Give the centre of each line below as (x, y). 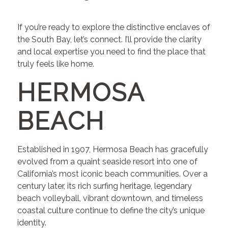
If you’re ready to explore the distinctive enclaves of (114, 27)
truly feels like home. (56, 64)
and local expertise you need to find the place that (112, 52)
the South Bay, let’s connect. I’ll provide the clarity (110, 40)
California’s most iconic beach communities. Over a (113, 174)
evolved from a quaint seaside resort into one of (108, 162)
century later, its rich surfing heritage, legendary (105, 186)
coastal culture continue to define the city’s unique (111, 211)
